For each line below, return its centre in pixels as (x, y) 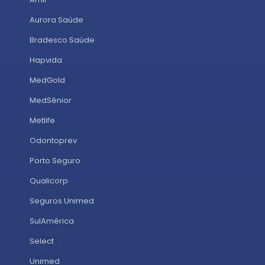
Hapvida (46, 60)
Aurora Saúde (56, 20)
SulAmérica (52, 221)
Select (42, 241)
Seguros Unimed (62, 201)
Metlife (42, 120)
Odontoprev (53, 140)
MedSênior (51, 100)
